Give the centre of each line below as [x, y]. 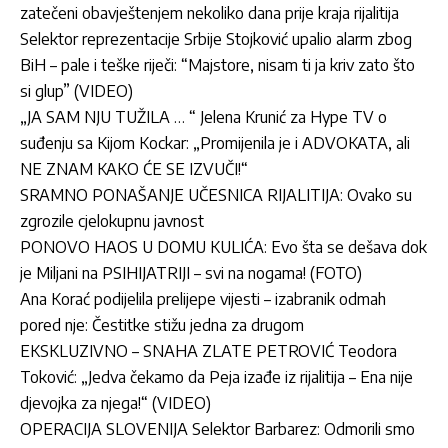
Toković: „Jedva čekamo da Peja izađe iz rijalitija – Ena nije [216, 377]
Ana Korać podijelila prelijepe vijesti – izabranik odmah [203, 299]
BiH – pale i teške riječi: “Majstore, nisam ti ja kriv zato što [217, 65]
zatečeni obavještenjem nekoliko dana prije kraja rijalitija [209, 13]
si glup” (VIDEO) [76, 91]
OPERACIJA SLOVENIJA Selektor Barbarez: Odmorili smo [217, 429]
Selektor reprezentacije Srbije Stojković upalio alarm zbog [216, 39]
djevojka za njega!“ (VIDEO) [115, 403]
